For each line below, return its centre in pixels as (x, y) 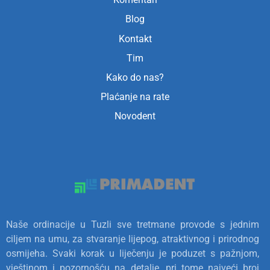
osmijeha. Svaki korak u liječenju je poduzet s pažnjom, (133, 253)
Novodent (135, 116)
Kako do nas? (135, 77)
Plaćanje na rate (135, 96)
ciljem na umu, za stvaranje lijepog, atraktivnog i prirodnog (133, 239)
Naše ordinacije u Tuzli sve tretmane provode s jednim (133, 224)
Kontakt (135, 39)
